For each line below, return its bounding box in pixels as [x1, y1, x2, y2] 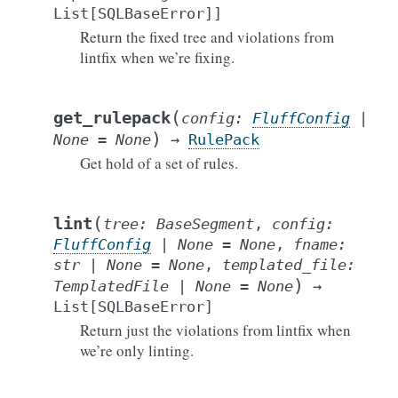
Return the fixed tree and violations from [80, 27, 334, 47]
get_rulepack [53, 108, 171, 127]
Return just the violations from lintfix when [80, 320, 351, 340]
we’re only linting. [80, 340, 194, 361]
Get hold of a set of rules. [80, 153, 238, 173]
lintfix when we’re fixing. [80, 47, 235, 68]
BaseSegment [156, 215, 254, 233]
